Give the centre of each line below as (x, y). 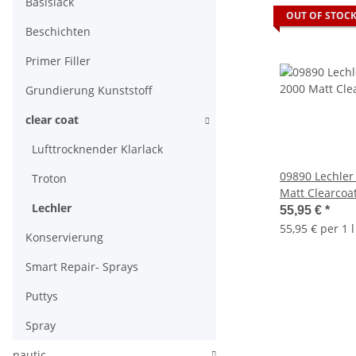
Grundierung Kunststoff (89, 90)
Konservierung (64, 237)
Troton (49, 178)
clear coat (52, 120)
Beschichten (58, 31)
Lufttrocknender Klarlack (97, 149)
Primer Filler (58, 61)
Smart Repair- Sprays (82, 267)
